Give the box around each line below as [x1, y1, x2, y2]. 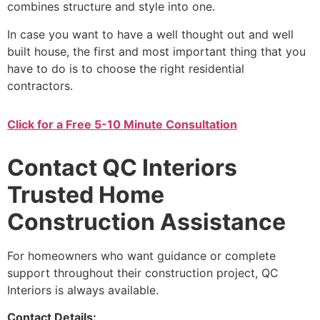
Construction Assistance [7, 207, 286, 236]
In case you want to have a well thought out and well [7, 26, 294, 41]
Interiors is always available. [7, 282, 159, 297]
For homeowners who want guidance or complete [7, 248, 276, 263]
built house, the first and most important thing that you [7, 44, 306, 59]
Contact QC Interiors [7, 153, 237, 181]
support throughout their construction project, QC [7, 265, 279, 280]
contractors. [7, 78, 73, 93]
